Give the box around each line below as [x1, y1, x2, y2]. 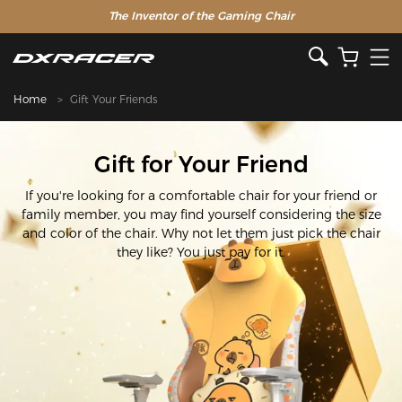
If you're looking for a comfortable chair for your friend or [25, 187, 377, 204]
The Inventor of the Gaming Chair [108, 9, 294, 22]
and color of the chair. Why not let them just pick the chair [22, 224, 380, 241]
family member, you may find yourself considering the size [21, 205, 381, 223]
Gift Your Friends [70, 92, 157, 107]
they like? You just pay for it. [117, 243, 285, 260]
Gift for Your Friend [93, 151, 309, 179]
